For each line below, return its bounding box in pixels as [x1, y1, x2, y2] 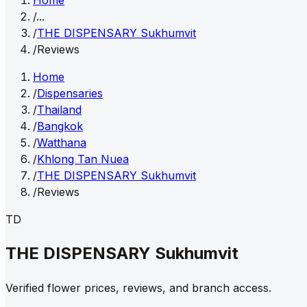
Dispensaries [37, 86, 103, 100]
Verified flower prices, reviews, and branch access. [5, 280, 271, 295]
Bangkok [37, 119, 83, 133]
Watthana [37, 136, 86, 149]
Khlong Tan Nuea [37, 152, 129, 166]
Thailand [37, 103, 82, 116]
